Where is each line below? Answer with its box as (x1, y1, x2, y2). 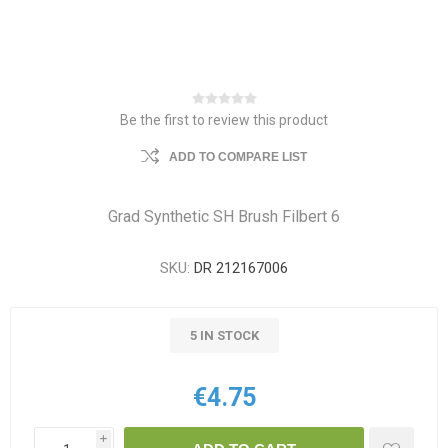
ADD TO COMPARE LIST (169, 150, 307, 165)
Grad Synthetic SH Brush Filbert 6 (108, 207, 340, 227)
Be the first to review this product (120, 112, 328, 129)
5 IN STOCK (189, 328, 259, 344)
